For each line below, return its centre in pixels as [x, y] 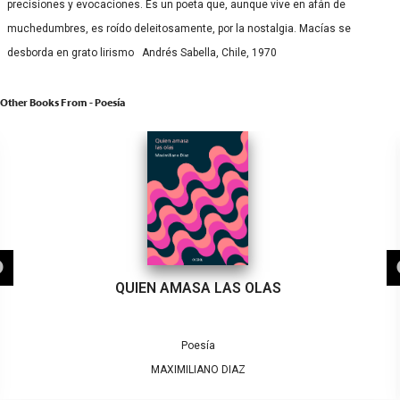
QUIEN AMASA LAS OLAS [198, 288]
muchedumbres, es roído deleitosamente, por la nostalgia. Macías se [179, 29]
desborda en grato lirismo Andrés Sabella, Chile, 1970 [142, 53]
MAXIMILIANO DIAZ [198, 370]
